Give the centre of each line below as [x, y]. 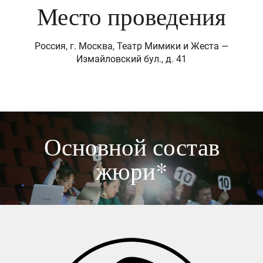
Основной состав [131, 146]
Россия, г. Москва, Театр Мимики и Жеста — [131, 46]
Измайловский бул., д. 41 [131, 59]
